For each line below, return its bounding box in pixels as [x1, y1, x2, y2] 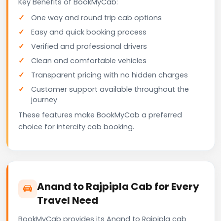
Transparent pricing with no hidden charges [31, 70, 188, 80]
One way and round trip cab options [31, 12, 162, 23]
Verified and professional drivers [31, 41, 147, 51]
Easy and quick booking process [31, 27, 147, 37]
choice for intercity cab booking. [18, 121, 134, 132]
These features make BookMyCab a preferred [18, 110, 182, 120]
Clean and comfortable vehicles [31, 55, 147, 66]
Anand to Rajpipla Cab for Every [37, 179, 199, 193]
